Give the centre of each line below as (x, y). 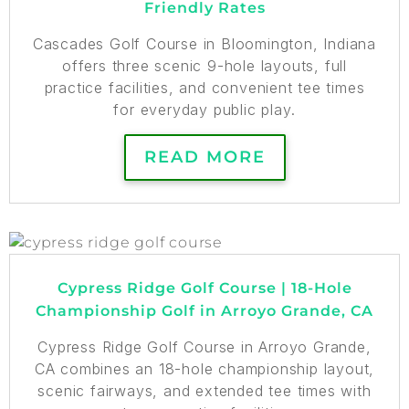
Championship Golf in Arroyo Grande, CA (204, 310)
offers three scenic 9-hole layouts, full (204, 65)
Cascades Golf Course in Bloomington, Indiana (204, 43)
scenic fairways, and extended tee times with (204, 390)
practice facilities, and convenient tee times (204, 87)
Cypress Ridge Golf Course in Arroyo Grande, (204, 346)
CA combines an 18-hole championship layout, (204, 368)
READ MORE (204, 157)
